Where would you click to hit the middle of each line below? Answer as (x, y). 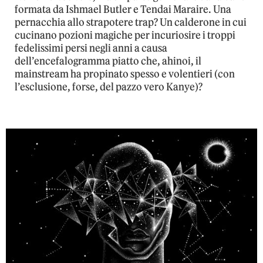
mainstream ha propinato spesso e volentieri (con (125, 74)
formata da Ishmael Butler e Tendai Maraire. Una (123, 10)
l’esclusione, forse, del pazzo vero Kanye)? (109, 87)
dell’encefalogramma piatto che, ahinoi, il (108, 61)
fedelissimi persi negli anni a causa (91, 48)
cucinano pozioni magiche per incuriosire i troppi (125, 36)
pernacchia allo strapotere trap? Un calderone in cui (131, 23)
